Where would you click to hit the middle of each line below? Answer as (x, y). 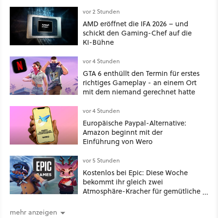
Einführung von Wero (118, 141)
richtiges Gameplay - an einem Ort (140, 82)
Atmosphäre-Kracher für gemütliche (142, 191)
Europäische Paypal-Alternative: (135, 123)
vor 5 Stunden (101, 160)
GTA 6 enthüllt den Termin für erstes (141, 73)
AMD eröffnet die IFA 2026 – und (136, 23)
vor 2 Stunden (101, 11)
